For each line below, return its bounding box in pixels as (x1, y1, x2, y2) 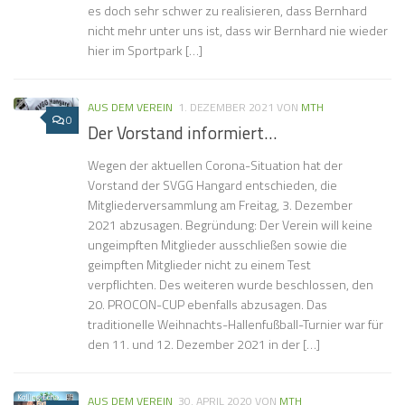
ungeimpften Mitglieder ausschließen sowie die (88, 235, 347, 255)
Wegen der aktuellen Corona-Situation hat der (88, 155, 343, 175)
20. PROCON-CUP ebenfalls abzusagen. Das (88, 295, 327, 315)
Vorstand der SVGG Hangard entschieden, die (88, 175, 337, 195)
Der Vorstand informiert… (88, 119, 277, 147)
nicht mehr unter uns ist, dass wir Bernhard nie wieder (88, 21, 388, 41)
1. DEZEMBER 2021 (178, 99, 274, 117)
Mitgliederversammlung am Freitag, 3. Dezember (88, 195, 353, 215)
